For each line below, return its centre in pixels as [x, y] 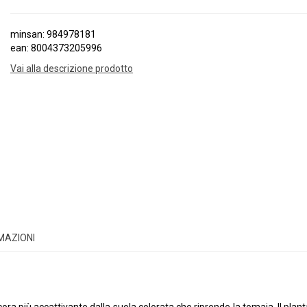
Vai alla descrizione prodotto [72, 69]
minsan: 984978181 [53, 34]
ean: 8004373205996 [56, 48]
